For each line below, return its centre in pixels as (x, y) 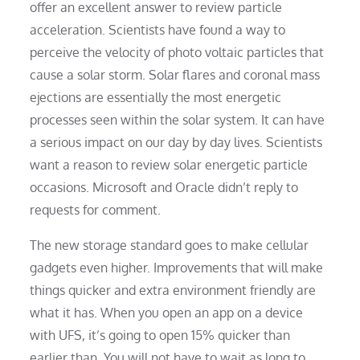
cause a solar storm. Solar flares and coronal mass (175, 75)
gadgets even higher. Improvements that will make (177, 268)
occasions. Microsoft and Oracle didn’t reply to (164, 188)
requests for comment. (96, 210)
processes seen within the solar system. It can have (178, 120)
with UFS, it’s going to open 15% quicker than (160, 335)
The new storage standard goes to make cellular (170, 245)
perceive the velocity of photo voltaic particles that (177, 53)
